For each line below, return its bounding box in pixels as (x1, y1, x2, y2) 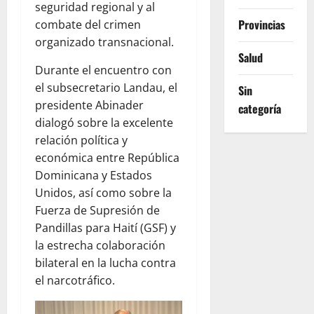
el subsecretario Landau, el (35, 79, 177, 95)
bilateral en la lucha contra (35, 254, 176, 271)
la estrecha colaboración (35, 237, 165, 253)
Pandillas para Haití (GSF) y (35, 219, 176, 235)
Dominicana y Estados (35, 167, 152, 183)
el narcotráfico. (35, 272, 115, 288)
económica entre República (35, 149, 179, 165)
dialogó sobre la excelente (35, 114, 173, 130)
